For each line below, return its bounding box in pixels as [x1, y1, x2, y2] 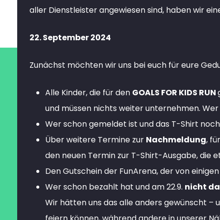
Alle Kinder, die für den [45, 87, 132, 98]
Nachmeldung [146, 134, 206, 145]
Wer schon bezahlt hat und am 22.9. [45, 181, 185, 192]
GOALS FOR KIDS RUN [132, 87, 218, 98]
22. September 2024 [29, 32, 111, 43]
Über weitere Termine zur [45, 134, 146, 145]
